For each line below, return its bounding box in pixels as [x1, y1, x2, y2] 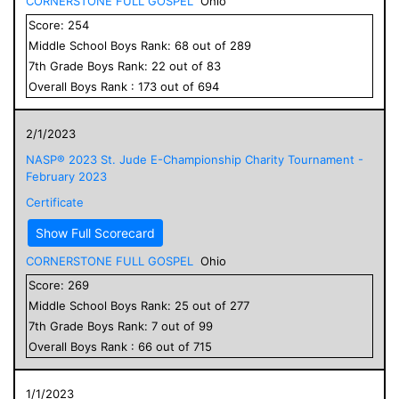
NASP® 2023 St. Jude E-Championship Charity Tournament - [26, 151, 363, 167]
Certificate [26, 194, 84, 209]
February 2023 [26, 168, 107, 183]
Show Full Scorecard [36, 224, 155, 240]
